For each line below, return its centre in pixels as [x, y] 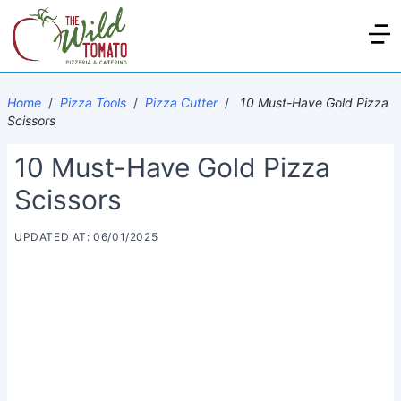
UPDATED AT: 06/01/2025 [86, 237]
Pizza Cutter [181, 102]
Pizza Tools [93, 102]
